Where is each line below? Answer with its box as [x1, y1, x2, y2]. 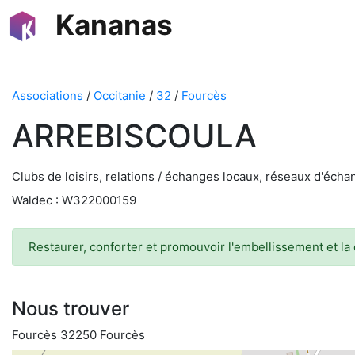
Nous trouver [12, 297, 129, 320]
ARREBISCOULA [12, 116, 257, 155]
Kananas [55, 8, 173, 41]
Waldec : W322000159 [12, 193, 136, 208]
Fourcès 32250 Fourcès [12, 327, 145, 342]
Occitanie [94, 88, 146, 103]
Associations [12, 88, 83, 103]
